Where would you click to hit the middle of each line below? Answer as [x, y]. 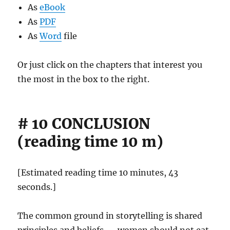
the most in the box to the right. [84, 79]
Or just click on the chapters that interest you [110, 65]
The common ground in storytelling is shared [110, 216]
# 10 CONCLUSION [84, 124]
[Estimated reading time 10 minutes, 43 [98, 172]
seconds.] [37, 187]
